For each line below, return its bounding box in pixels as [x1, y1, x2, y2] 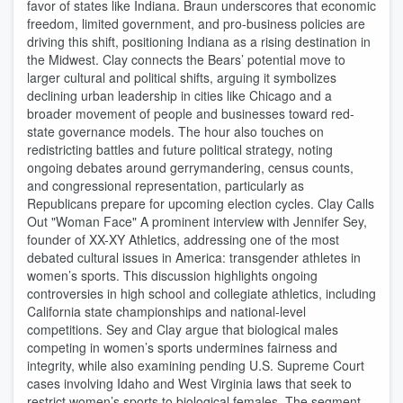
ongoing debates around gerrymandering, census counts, [27, 158, 354, 176]
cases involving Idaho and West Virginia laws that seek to [27, 374, 352, 392]
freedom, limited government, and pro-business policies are [27, 14, 365, 32]
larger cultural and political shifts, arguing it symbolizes [27, 68, 336, 86]
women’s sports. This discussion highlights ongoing [27, 266, 318, 284]
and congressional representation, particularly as [27, 176, 304, 194]
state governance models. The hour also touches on [27, 122, 324, 140]
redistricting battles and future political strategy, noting [27, 140, 333, 158]
